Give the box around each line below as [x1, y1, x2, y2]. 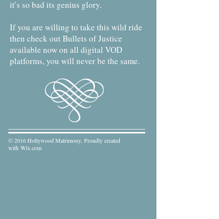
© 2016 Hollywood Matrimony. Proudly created [8, 136, 120, 144]
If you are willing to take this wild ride [10, 22, 142, 33]
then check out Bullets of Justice [10, 33, 122, 44]
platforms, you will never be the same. [10, 55, 140, 66]
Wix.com [21, 144, 42, 152]
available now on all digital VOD [10, 44, 122, 55]
